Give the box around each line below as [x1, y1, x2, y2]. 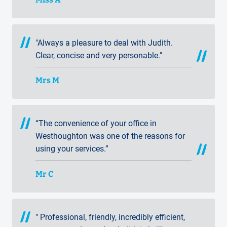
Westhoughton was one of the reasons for [35, 131, 185, 141]
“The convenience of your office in [35, 119, 157, 129]
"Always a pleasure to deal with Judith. [35, 37, 173, 48]
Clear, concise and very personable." [35, 50, 162, 60]
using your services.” [35, 144, 108, 154]
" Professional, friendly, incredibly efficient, [35, 212, 185, 222]
